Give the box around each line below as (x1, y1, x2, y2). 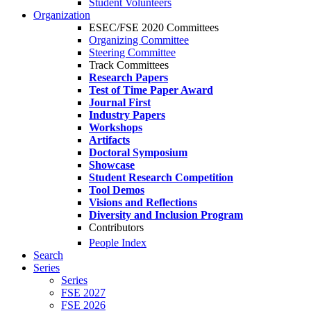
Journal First (89, 96, 151, 108)
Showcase (89, 159, 135, 171)
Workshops (89, 121, 142, 133)
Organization (33, 9, 90, 21)
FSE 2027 (61, 287, 106, 299)
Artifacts (89, 134, 130, 146)
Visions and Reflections (89, 196, 197, 208)
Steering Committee (89, 47, 176, 58)
